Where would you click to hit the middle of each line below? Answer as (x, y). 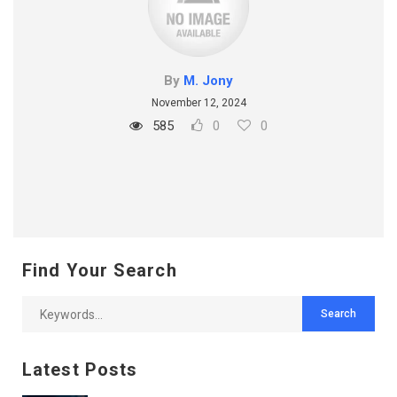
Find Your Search (100, 271)
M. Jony (208, 81)
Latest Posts (80, 370)
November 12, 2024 (198, 103)
